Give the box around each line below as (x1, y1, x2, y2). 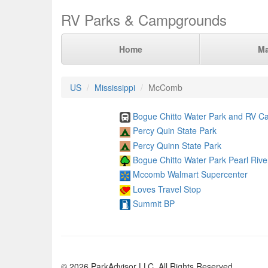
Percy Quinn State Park (132, 139, 221, 151)
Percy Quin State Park (132, 124, 217, 137)
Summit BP (132, 197, 175, 209)
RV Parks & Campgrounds (61, 9, 227, 30)
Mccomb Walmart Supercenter (132, 168, 248, 181)
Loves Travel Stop (132, 182, 201, 195)
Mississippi (95, 81, 135, 93)
